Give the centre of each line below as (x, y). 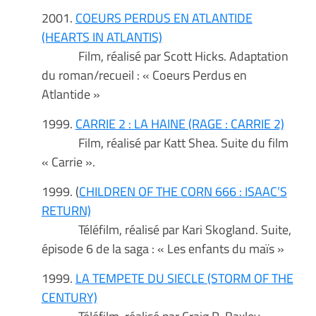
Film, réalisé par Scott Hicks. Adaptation (165, 56)
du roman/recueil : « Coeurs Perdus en (144, 75)
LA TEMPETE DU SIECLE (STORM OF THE (184, 278)
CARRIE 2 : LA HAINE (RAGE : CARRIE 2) (180, 124)
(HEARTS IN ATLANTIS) (102, 37)
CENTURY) (69, 297)
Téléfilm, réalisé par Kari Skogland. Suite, (166, 230)
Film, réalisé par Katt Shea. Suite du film (165, 143)
